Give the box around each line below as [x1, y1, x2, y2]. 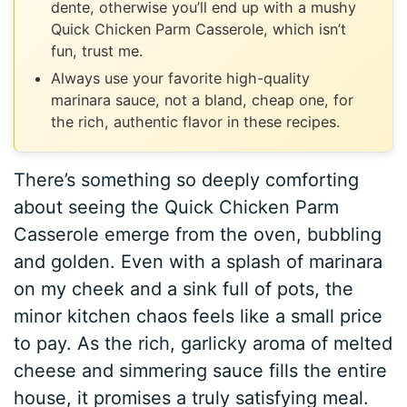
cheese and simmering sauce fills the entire [14, 359, 388, 382]
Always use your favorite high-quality [51, 68, 311, 87]
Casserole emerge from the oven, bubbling [14, 223, 382, 245]
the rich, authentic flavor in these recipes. [51, 112, 341, 131]
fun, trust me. [51, 41, 144, 60]
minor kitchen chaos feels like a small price [14, 304, 383, 327]
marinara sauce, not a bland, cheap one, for [51, 90, 354, 109]
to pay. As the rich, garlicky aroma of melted [14, 332, 393, 354]
